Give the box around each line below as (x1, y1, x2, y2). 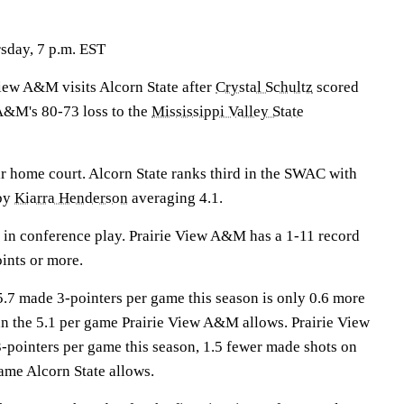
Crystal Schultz (216, 78, 313, 96)
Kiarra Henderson (14, 189, 128, 207)
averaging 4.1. (128, 189, 223, 207)
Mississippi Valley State (151, 103, 304, 120)
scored (313, 78, 359, 96)
